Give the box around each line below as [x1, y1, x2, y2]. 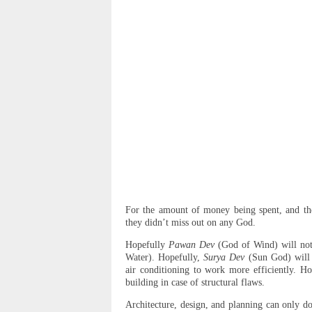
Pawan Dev [169, 240, 214, 251]
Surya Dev [203, 252, 245, 263]
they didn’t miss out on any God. [125, 217, 256, 228]
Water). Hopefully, [125, 252, 204, 263]
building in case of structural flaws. [125, 277, 265, 288]
